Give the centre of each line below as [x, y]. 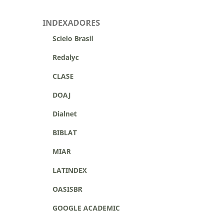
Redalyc [61, 57]
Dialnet [60, 113]
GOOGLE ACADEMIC [86, 208]
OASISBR [67, 189]
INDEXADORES [71, 23]
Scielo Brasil [68, 38]
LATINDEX [70, 170]
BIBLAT [60, 132]
